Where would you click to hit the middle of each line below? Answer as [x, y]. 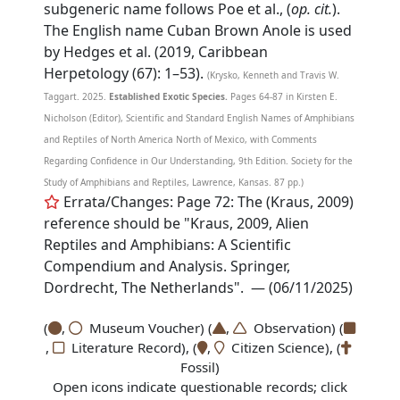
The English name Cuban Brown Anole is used [198, 30]
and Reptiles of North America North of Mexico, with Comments [181, 139]
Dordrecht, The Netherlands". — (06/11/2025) [199, 287]
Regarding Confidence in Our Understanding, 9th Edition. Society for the [199, 161]
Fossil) [200, 367]
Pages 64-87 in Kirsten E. [283, 96]
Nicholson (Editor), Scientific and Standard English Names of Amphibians [200, 118]
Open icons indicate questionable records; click [200, 387]
